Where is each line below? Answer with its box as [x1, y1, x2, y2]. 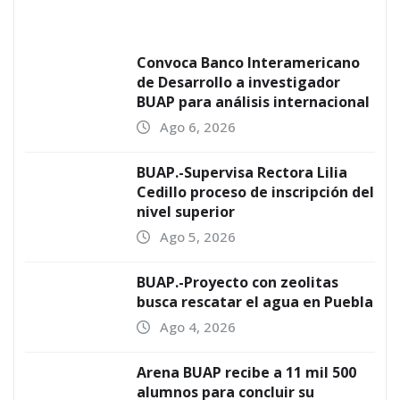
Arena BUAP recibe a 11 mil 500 [137, 362, 356, 382]
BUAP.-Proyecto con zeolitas [137, 272, 338, 292]
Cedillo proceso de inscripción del [137, 182, 374, 202]
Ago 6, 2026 [160, 118, 236, 136]
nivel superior [137, 202, 235, 221]
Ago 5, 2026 [160, 228, 236, 246]
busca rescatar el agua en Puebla [137, 292, 373, 312]
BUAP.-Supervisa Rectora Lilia [137, 162, 347, 182]
